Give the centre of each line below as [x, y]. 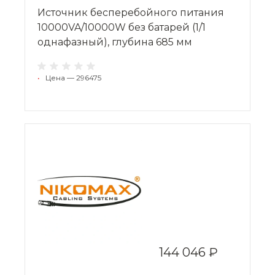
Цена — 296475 [73, 77]
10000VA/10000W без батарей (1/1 [122, 27]
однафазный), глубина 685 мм [115, 42]
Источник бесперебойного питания [131, 12]
